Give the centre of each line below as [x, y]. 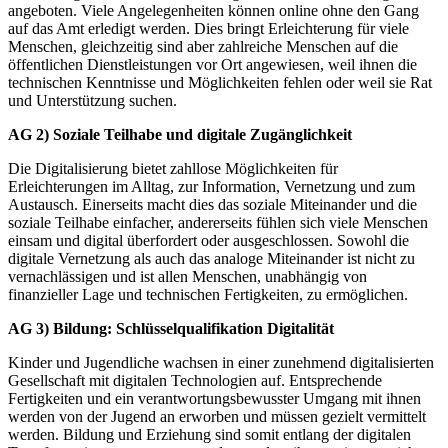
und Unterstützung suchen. [92, 100]
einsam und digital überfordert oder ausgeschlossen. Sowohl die [208, 240]
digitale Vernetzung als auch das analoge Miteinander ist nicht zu [211, 258]
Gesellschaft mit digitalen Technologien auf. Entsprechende [195, 380]
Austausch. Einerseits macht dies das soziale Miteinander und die [212, 204]
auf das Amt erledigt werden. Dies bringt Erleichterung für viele [208, 28]
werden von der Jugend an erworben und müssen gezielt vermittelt [217, 416]
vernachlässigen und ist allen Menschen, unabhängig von [187, 276]
